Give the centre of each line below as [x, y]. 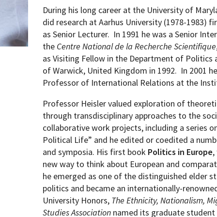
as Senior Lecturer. [76, 34]
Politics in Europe [180, 152]
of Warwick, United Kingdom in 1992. [110, 70]
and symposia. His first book [94, 152]
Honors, [95, 200]
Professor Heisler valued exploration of [114, 103]
